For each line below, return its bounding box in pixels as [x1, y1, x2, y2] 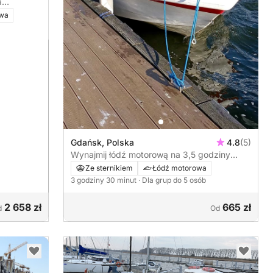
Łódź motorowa [152, 163, 207, 173]
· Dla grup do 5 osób [138, 175, 206, 185]
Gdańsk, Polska [71, 137, 134, 148]
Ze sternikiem [85, 163, 133, 173]
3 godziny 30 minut [71, 175, 138, 185]
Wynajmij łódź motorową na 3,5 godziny [71, 149, 230, 160]
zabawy [71, 161, 102, 172]
